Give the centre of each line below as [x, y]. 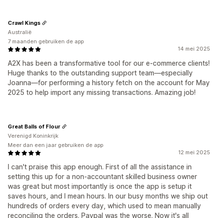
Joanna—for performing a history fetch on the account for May [109, 82]
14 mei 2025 [194, 49]
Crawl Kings [24, 23]
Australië [20, 32]
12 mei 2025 [194, 152]
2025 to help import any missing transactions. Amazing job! [102, 92]
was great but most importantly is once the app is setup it [100, 186]
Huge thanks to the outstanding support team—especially [100, 73]
